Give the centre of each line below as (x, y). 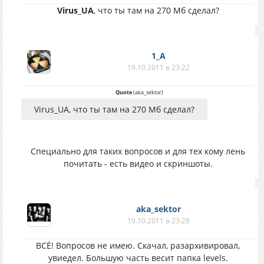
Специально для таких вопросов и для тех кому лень (138, 151)
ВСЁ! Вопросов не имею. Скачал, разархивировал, (138, 245)
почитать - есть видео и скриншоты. (138, 164)
